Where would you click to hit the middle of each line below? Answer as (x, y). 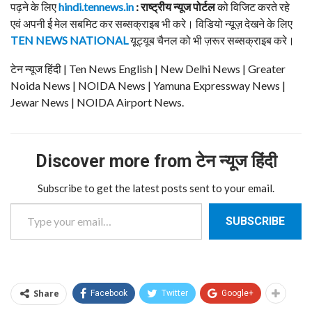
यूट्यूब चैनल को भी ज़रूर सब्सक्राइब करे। (211, 40)
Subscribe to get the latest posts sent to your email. (156, 188)
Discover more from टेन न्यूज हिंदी (156, 162)
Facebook (109, 294)
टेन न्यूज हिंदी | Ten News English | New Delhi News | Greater (148, 69)
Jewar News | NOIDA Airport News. (97, 102)
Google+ (237, 294)
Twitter (175, 294)
